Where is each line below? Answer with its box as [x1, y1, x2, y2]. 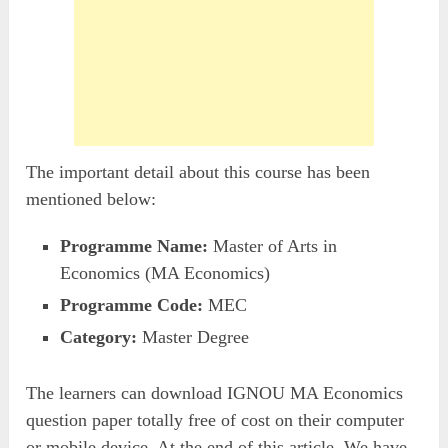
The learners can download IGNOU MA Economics [26, 382, 404, 403]
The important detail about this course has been [26, 162, 371, 183]
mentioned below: [26, 189, 157, 210]
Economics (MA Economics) [60, 263, 271, 284]
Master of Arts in [208, 236, 338, 257]
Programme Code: [60, 295, 204, 316]
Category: [60, 327, 138, 348]
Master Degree [137, 327, 250, 348]
